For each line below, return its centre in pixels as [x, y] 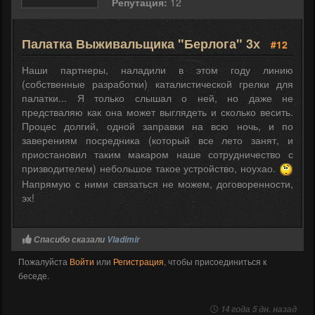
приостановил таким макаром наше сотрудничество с [157, 154]
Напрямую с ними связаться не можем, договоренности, [157, 183]
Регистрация [139, 261]
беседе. [34, 275]
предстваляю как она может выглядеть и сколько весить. [157, 111]
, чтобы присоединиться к [215, 261]
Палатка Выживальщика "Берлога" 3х [143, 43]
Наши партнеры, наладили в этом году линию [157, 69]
